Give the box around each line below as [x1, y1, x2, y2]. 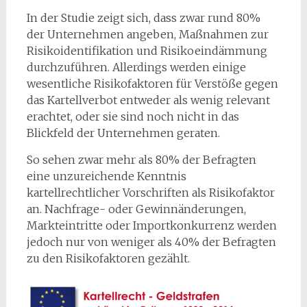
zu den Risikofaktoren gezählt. [26, 251, 190, 266]
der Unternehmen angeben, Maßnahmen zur [26, 27, 269, 42]
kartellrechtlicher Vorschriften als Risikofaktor [26, 186, 275, 200]
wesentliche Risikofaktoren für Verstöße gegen [26, 77, 278, 91]
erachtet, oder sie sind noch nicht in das [26, 110, 239, 124]
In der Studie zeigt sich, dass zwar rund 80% [26, 11, 260, 25]
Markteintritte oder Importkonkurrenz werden [26, 219, 277, 233]
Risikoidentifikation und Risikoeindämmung [26, 44, 267, 58]
